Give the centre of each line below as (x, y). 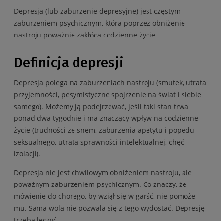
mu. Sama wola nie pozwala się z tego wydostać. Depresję (109, 208)
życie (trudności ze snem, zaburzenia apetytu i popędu (104, 130)
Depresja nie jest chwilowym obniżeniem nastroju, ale (103, 172)
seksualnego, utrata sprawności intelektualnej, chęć (99, 142)
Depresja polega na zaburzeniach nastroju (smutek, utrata (110, 82)
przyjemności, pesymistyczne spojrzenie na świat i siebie (108, 94)
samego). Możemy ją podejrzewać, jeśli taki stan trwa (101, 106)
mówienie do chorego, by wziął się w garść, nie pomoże (105, 196)
